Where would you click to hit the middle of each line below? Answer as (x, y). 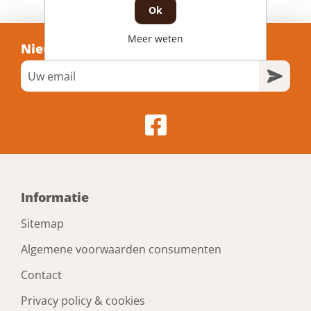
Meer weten (155, 38)
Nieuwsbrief (60, 49)
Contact (41, 275)
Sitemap (42, 224)
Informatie (55, 197)
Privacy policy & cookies (83, 301)
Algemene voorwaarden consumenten (121, 250)
